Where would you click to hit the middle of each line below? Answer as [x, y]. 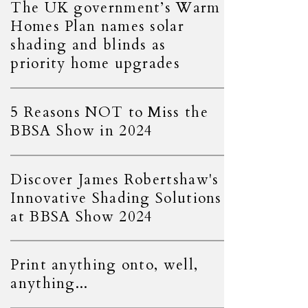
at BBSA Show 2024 [82, 217]
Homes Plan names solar [97, 27]
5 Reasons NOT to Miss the [109, 112]
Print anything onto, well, [104, 265]
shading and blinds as [88, 45]
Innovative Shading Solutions [116, 198]
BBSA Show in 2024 [82, 131]
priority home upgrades [95, 64]
